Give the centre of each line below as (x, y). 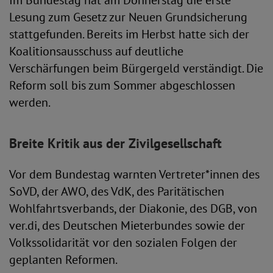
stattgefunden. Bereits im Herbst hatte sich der (129, 34)
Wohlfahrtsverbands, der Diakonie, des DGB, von (133, 208)
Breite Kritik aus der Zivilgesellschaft (115, 143)
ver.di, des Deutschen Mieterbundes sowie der (127, 225)
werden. (30, 102)
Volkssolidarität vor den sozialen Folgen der (123, 243)
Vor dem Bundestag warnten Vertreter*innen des (134, 174)
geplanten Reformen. (63, 260)
